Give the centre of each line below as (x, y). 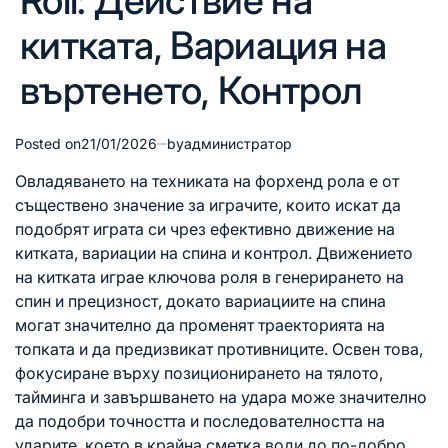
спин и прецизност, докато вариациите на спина (200, 301)
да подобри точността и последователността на (200, 421)
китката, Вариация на (203, 45)
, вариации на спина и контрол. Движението (243, 253)
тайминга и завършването (117, 397)
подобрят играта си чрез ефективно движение (196, 229)
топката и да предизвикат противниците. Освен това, (219, 349)
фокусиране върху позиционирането (160, 373)
